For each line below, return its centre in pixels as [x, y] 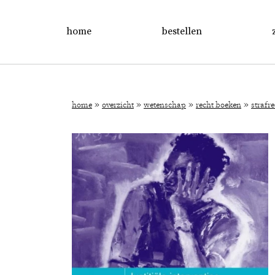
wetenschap [165, 105]
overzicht [118, 105]
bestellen [181, 31]
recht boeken [219, 105]
